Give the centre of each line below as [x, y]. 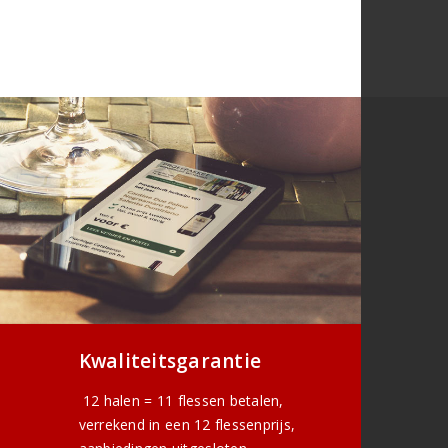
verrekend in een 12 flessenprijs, [187, 425]
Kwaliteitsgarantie [170, 361]
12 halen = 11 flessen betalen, [181, 401]
